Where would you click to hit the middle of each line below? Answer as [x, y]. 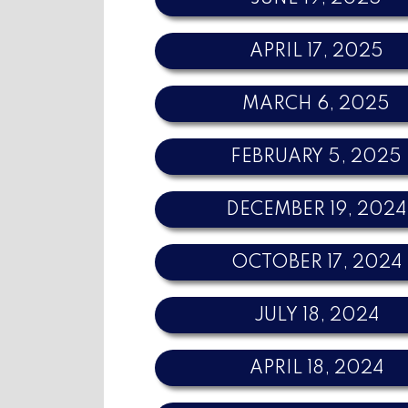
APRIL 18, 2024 [316, 368]
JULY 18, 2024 [316, 316]
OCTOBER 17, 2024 [316, 263]
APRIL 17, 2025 [316, 51]
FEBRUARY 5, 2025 [316, 157]
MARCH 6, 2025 [316, 104]
